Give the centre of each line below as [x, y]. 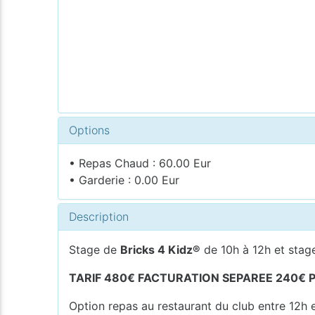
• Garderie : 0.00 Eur [124, 180]
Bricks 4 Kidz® [161, 249]
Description [99, 216]
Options [90, 130]
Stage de [95, 249]
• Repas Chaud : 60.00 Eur [140, 163]
